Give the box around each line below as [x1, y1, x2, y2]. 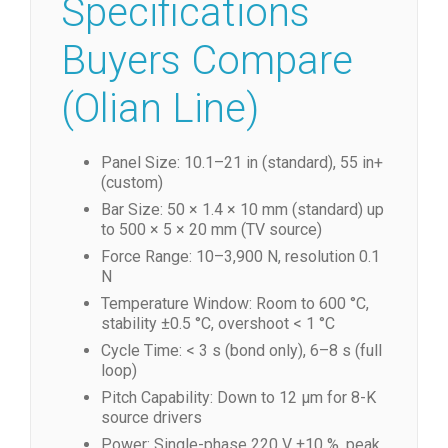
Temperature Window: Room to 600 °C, [101, 294, 369, 313]
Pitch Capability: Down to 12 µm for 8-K [101, 388, 376, 407]
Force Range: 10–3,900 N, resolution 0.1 [101, 247, 380, 266]
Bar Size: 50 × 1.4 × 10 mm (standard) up [101, 200, 384, 219]
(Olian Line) [61, 85, 259, 132]
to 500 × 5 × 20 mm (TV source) [101, 220, 322, 239]
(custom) [101, 173, 163, 192]
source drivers [101, 408, 202, 427]
